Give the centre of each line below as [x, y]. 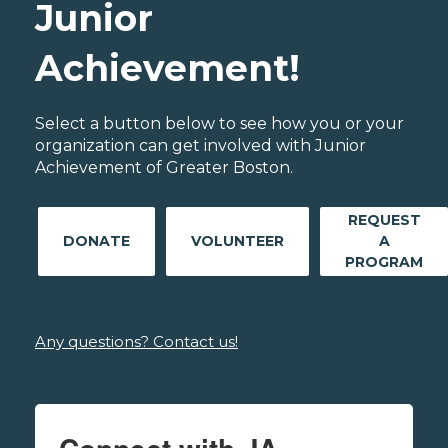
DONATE [96, 241]
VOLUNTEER [237, 241]
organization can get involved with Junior [200, 146]
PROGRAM [384, 262]
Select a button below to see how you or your [219, 124]
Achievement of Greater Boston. [164, 168]
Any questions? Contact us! [136, 342]
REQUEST [384, 220]
